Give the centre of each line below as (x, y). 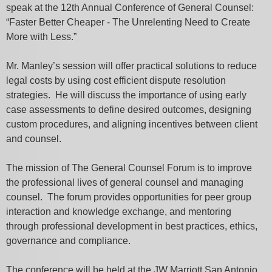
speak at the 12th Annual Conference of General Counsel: (130, 8)
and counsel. (34, 139)
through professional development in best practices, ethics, (132, 226)
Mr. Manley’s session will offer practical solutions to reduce (131, 66)
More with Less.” (42, 37)
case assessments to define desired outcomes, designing (129, 110)
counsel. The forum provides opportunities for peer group (129, 197)
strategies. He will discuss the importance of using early (126, 95)
